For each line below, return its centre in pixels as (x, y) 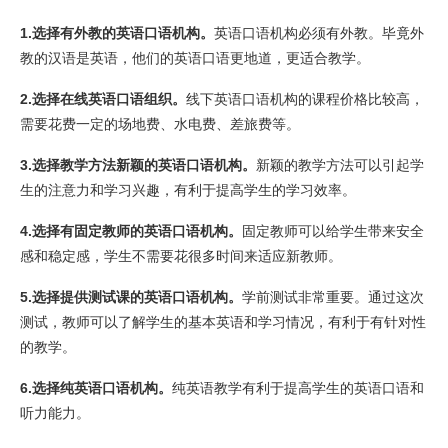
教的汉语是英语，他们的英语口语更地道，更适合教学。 (195, 58)
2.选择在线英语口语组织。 (103, 99)
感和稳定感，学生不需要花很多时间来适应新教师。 (181, 256)
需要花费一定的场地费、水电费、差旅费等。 (160, 124)
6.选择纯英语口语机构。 (96, 388)
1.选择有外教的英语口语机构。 (117, 33)
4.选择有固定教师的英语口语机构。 (131, 231)
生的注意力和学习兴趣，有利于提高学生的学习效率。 (188, 190)
